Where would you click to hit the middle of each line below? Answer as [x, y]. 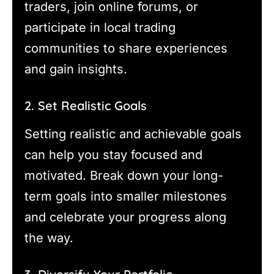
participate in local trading [100, 27]
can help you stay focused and [113, 154]
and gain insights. [76, 69]
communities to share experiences [126, 48]
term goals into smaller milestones [126, 196]
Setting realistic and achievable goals [133, 134]
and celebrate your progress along [125, 217]
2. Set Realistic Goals [86, 105]
